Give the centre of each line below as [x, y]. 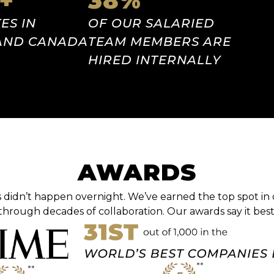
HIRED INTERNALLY [154, 60]
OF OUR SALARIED [151, 23]
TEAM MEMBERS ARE [160, 41]
